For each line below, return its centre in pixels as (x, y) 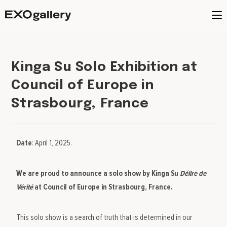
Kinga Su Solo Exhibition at (104, 67)
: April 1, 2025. (52, 143)
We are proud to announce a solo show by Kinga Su (98, 173)
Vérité (25, 187)
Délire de (193, 173)
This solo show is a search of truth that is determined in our (104, 217)
